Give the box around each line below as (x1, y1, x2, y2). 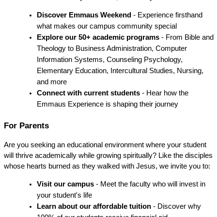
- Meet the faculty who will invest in (93, 180, 205, 188)
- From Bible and (159, 33, 214, 42)
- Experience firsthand (131, 11, 202, 19)
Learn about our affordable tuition (36, 202, 151, 210)
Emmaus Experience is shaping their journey (36, 100, 178, 108)
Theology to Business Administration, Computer (36, 45, 187, 53)
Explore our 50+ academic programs (36, 33, 159, 42)
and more (36, 78, 67, 86)
